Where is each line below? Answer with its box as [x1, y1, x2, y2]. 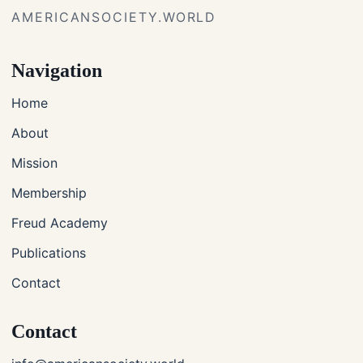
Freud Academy [11, 215, 108, 232]
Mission [11, 155, 58, 172]
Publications [11, 245, 86, 262]
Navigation [11, 60, 102, 82]
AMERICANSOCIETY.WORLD [11, 9, 217, 26]
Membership [11, 185, 87, 202]
